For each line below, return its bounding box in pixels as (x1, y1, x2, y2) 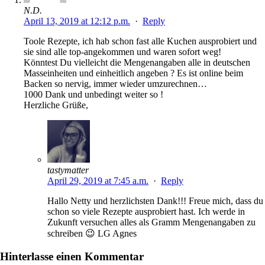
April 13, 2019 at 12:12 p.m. (24, 15, 130, 26)
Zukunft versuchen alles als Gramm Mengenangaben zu (47, 216, 256, 227)
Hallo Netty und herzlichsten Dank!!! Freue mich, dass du (47, 195, 263, 206)
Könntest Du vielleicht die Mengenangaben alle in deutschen (24, 57, 250, 67)
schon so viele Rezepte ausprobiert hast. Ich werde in (47, 206, 245, 216)
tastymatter (47, 164, 89, 175)
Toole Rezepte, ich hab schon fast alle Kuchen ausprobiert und (24, 35, 257, 46)
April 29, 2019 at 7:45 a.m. (47, 175, 148, 186)
